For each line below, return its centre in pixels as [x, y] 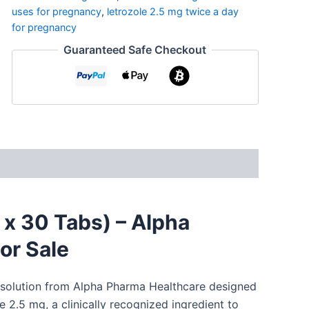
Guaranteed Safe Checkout [135, 50]
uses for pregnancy [56, 11]
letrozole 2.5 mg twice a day [172, 11]
